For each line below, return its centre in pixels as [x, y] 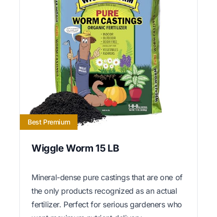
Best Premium [49, 122]
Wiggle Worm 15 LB [75, 148]
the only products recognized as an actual [104, 191]
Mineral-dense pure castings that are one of [107, 178]
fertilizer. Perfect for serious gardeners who [107, 205]
